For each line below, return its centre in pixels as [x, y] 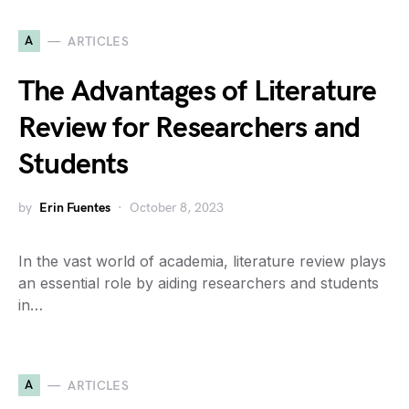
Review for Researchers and [189, 128]
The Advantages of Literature [198, 92]
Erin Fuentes [75, 208]
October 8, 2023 [177, 208]
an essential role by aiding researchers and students [199, 283]
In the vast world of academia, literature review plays [202, 261]
